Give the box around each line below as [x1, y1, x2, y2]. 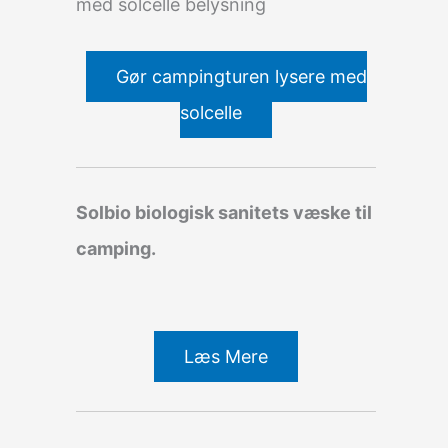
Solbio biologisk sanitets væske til [76, 201, 372, 223]
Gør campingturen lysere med [115, 65, 367, 87]
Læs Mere [184, 345, 268, 367]
